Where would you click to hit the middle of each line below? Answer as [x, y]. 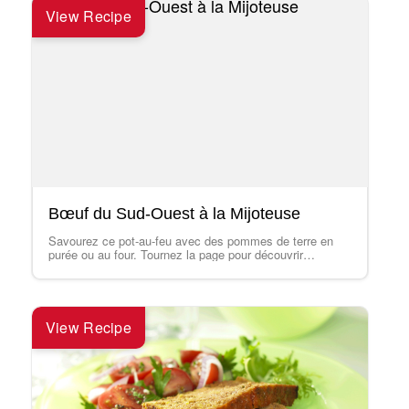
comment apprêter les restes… [130, 268]
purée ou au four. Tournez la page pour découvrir [175, 254]
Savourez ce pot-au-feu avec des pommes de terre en [190, 241]
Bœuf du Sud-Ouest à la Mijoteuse [174, 214]
